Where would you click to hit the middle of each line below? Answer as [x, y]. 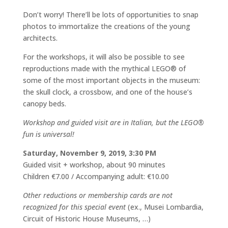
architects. [40, 38]
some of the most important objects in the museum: [111, 80]
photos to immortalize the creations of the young [106, 26]
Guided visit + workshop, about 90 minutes [94, 165]
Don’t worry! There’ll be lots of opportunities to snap [110, 15]
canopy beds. [44, 104]
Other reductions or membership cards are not [97, 195]
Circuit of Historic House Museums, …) [87, 219]
